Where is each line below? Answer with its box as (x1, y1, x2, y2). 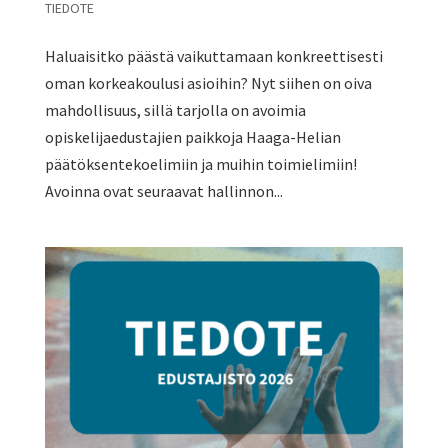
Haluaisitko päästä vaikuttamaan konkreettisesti (44, 45, 383, 66)
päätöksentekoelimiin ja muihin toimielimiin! (44, 153, 357, 174)
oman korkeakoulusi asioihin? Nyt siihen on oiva (44, 72, 372, 93)
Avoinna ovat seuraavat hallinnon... (44, 180, 283, 201)
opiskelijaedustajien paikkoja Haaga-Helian (44, 126, 341, 147)
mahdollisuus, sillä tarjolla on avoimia (44, 99, 306, 120)
